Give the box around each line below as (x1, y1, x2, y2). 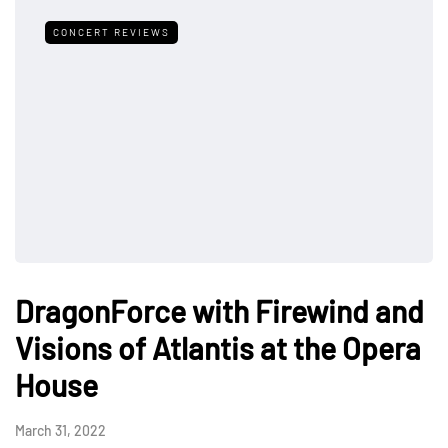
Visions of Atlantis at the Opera (15, 329, 421, 366)
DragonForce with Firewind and (15, 292, 424, 329)
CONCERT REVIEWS (53, 26, 170, 39)
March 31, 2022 (15, 421, 106, 439)
